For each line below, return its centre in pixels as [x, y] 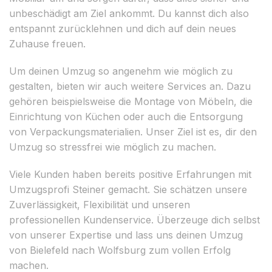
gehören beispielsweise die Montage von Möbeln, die [131, 101]
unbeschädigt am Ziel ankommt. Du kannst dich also [129, 13]
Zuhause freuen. [47, 43]
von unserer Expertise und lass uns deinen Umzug [126, 235]
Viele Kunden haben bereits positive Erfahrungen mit [130, 174]
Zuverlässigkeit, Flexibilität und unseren [100, 204]
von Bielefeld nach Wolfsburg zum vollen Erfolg [120, 250]
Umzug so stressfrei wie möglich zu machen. [113, 147]
